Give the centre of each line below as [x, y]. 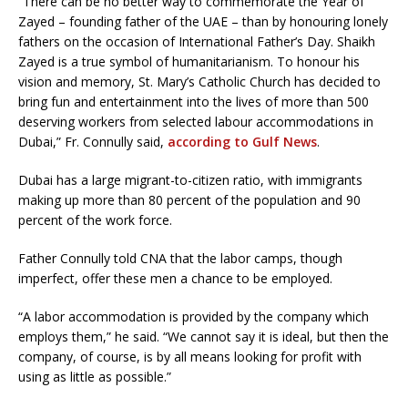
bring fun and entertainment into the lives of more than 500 [194, 102]
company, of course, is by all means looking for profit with [190, 357]
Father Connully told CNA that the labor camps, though [180, 259]
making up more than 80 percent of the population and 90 [189, 200]
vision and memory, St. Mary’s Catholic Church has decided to [199, 82]
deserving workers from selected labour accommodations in [196, 122]
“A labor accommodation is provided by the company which [194, 317]
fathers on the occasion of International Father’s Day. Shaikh [197, 42]
